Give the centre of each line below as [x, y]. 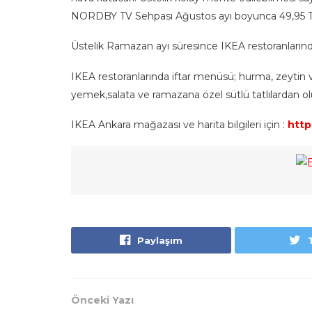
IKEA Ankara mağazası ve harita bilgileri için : [179, 125]
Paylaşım [160, 240]
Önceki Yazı [102, 300]
